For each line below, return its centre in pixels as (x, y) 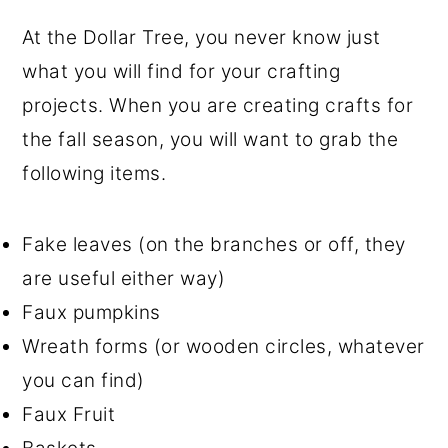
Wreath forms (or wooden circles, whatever (223, 346)
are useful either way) (124, 278)
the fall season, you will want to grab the (210, 139)
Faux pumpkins (91, 312)
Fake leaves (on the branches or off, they (214, 244)
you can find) (83, 380)
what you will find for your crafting (181, 71)
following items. (94, 173)
